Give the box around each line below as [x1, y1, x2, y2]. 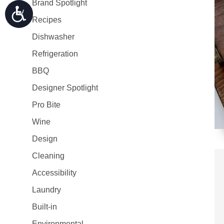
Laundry [32, 185, 61, 194]
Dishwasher [32, 32, 74, 41]
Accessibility [32, 168, 76, 177]
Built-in [32, 202, 57, 211]
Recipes [32, 15, 61, 24]
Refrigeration [32, 49, 78, 58]
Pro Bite [32, 100, 60, 109]
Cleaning [32, 151, 64, 160]
